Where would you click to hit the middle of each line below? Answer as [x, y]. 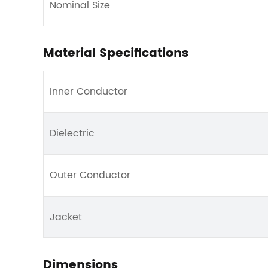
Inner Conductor [89, 92]
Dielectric [72, 133]
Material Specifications [116, 54]
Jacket [66, 217]
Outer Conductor [90, 175]
